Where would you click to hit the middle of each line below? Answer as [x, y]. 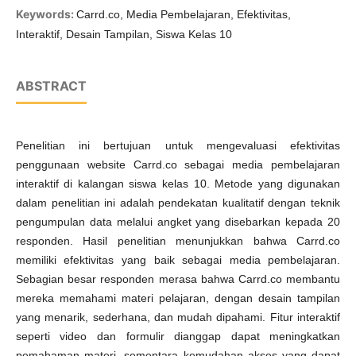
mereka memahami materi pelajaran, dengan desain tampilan [178, 298]
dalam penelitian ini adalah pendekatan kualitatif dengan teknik [178, 203]
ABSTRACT [51, 86]
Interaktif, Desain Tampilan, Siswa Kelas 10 [124, 35]
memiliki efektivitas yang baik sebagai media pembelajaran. [178, 260]
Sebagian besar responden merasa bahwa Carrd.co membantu [178, 279]
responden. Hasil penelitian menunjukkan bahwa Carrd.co [178, 241]
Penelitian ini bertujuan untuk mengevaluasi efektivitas [178, 146]
